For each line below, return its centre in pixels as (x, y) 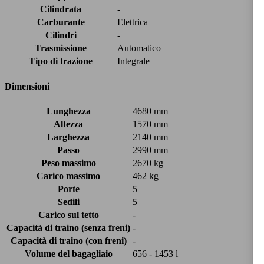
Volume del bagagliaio (68, 253)
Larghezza (68, 137)
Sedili (68, 202)
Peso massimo (68, 163)
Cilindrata (61, 9)
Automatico (139, 48)
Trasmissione (61, 48)
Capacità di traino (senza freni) (68, 227)
